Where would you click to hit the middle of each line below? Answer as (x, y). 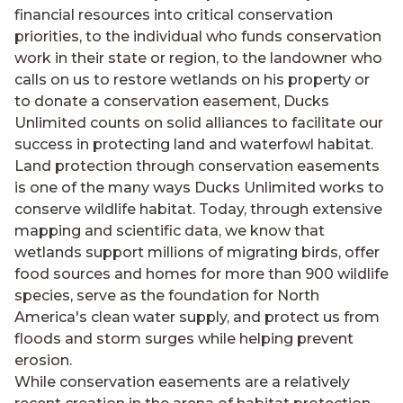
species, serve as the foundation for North (167, 296)
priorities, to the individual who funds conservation (198, 37)
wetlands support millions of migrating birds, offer (197, 253)
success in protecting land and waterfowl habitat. (194, 145)
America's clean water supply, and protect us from (197, 318)
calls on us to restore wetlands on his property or (192, 80)
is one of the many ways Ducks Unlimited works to (199, 188)
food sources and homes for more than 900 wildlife (201, 274)
